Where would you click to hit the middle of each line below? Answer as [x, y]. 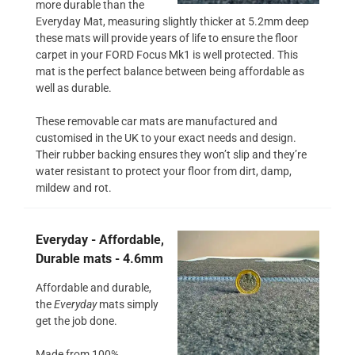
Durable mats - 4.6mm [99, 258]
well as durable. [74, 88]
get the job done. [76, 321]
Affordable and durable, [94, 287]
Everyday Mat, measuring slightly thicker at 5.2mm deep [172, 21]
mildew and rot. [74, 187]
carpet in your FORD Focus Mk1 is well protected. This [167, 54]
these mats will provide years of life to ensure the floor [167, 38]
